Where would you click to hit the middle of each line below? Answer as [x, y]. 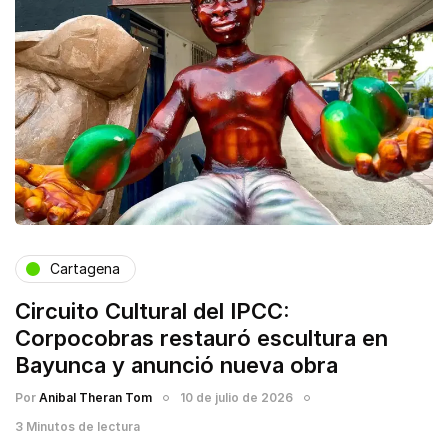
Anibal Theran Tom [95, 397]
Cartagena [85, 269]
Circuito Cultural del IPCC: [152, 310]
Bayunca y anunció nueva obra [176, 364]
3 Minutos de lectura [77, 426]
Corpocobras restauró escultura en [201, 337]
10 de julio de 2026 [236, 397]
